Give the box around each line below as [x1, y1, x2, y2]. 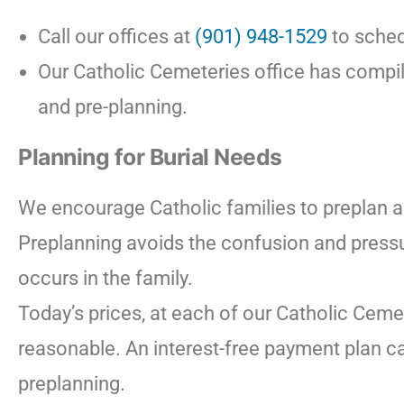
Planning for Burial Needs [18, 143, 282, 170]
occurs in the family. [18, 267, 193, 289]
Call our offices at [38, 25, 195, 48]
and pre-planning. [38, 96, 188, 118]
